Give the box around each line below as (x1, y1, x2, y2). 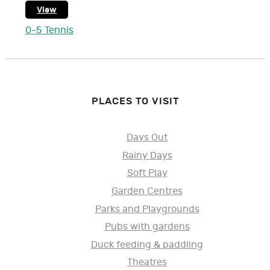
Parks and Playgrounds (95, 203, 199, 215)
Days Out (127, 132, 168, 144)
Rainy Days (122, 149, 172, 162)
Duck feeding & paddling (91, 239, 203, 251)
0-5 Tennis (25, 25, 74, 37)
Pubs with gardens (104, 221, 190, 233)
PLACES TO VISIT (91, 95, 179, 108)
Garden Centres (111, 185, 183, 197)
